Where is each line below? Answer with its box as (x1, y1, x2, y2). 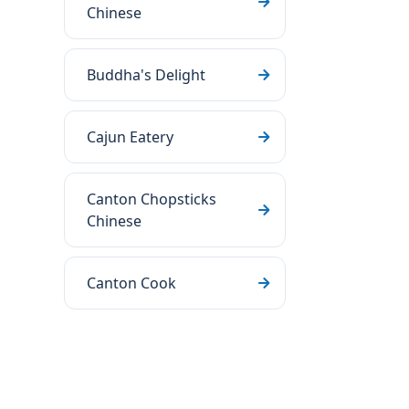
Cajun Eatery (87, 127, 173, 147)
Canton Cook (87, 273, 176, 293)
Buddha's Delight (87, 65, 205, 85)
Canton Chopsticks (87, 189, 216, 209)
